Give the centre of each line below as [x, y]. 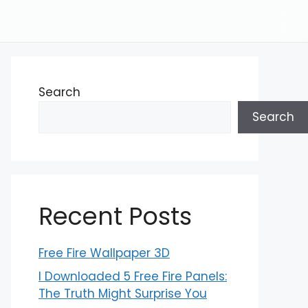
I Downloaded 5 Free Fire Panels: [133, 276]
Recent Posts [115, 216]
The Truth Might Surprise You [123, 293]
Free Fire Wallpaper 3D [104, 253]
